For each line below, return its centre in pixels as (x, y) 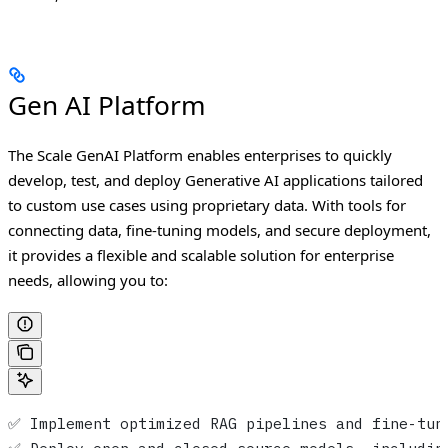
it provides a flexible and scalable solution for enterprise (201, 255)
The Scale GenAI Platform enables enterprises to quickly (200, 155)
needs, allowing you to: (88, 280)
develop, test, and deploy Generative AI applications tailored (215, 180)
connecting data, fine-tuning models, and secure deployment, (219, 230)
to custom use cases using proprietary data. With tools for (207, 205)
